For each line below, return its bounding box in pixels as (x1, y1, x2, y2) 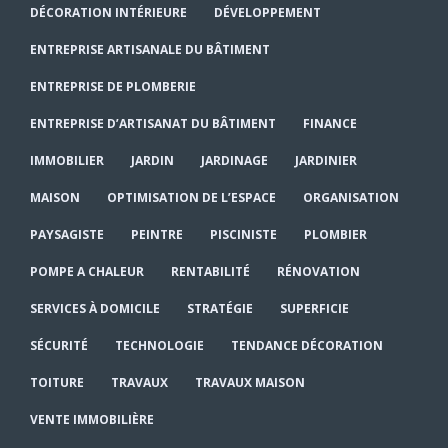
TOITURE (30, 373, 84, 391)
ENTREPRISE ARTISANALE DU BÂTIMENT (30, 40, 270, 58)
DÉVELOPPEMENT (214, 3, 321, 21)
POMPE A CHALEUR (30, 262, 144, 280)
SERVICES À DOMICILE (30, 299, 160, 317)
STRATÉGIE (187, 299, 253, 317)
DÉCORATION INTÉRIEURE (30, 3, 187, 21)
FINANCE (303, 114, 357, 132)
